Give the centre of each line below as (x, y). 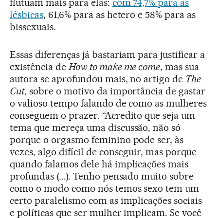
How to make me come (114, 67)
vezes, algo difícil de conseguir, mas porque (103, 152)
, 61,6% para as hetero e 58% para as (119, 15)
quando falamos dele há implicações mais (99, 164)
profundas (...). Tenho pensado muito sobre (102, 176)
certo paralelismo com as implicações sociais (106, 201)
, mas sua (180, 67)
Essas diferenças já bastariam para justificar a (108, 55)
